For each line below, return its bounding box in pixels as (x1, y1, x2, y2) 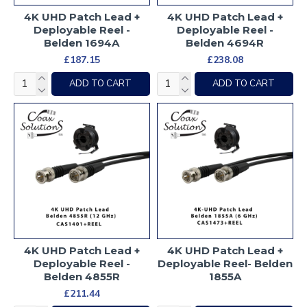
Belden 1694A (44, 36, 120, 49)
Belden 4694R (186, 36, 265, 49)
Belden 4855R (43, 269, 120, 283)
